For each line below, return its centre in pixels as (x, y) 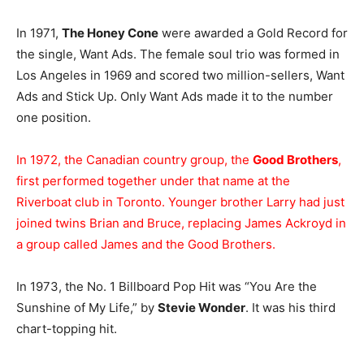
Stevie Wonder (201, 308)
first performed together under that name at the (153, 181)
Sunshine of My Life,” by (87, 308)
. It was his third (290, 308)
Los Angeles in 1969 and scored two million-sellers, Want (180, 75)
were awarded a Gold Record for (253, 33)
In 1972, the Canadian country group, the (134, 160)
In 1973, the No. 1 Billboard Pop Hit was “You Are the (167, 286)
